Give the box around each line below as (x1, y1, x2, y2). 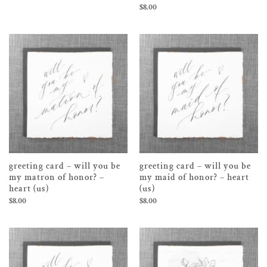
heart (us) (8, 183, 49, 195)
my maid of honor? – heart (139, 172, 249, 184)
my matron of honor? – (8, 172, 104, 184)
